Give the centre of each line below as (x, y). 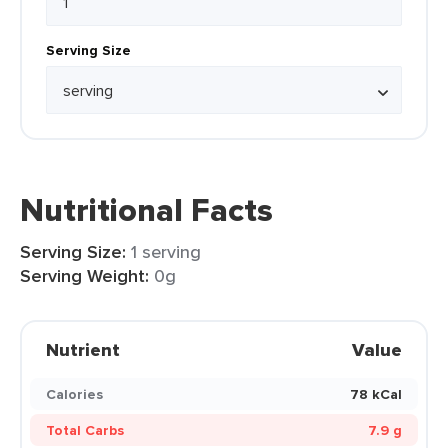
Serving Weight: (84, 276)
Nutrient (83, 350)
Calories (74, 394)
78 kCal (376, 394)
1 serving (166, 251)
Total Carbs (85, 430)
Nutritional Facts (146, 210)
